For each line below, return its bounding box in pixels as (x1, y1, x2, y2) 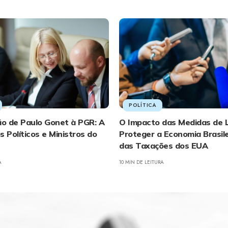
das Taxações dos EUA (119, 140, 208, 151)
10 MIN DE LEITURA (119, 158, 164, 166)
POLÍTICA (129, 101, 156, 109)
